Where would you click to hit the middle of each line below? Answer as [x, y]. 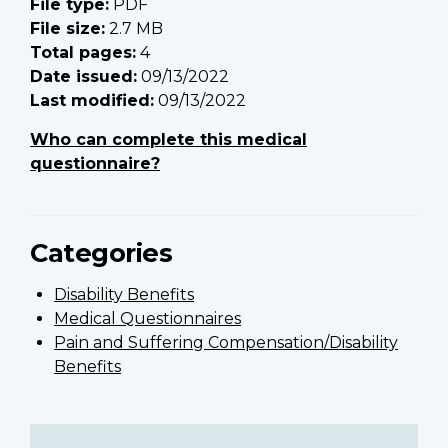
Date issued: [83, 77]
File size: [67, 29]
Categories [101, 253]
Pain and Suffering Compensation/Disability [226, 343]
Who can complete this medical [168, 140]
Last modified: [92, 101]
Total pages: [83, 53]
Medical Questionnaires [147, 319]
